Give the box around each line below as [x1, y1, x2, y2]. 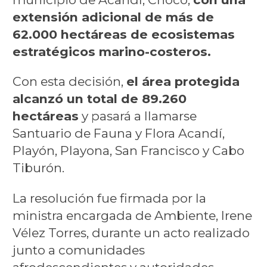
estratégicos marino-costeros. [12, 44, 211, 60]
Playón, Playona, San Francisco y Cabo [12, 143, 244, 159]
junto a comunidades [12, 242, 145, 257]
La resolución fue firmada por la [12, 190, 206, 206]
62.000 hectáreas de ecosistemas [12, 27, 235, 42]
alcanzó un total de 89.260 [12, 91, 187, 107]
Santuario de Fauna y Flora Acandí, [12, 126, 225, 141]
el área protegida [126, 74, 240, 89]
